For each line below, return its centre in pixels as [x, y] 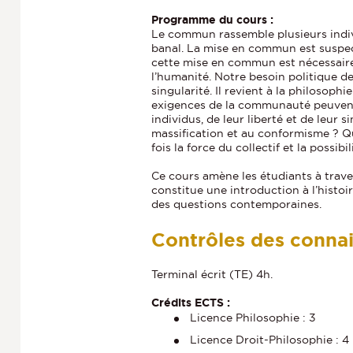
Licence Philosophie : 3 [253, 317]
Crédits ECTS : [191, 302]
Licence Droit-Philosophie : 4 [269, 339]
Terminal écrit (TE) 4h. [212, 274]
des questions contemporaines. [236, 204]
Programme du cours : [212, 19]
